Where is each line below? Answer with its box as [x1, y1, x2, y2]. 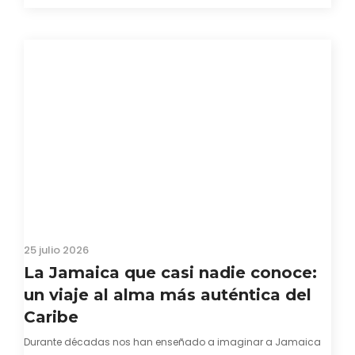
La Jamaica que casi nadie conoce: [24, 263, 317, 282]
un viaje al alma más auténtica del [24, 285, 311, 304]
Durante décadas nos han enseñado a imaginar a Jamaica [24, 335, 321, 349]
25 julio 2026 [24, 242, 89, 258]
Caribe [24, 307, 78, 326]
